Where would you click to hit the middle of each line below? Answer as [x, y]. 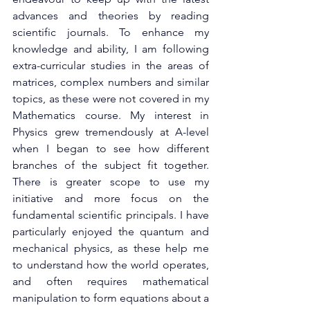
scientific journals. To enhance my [111, 32]
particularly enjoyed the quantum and [111, 231]
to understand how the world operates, [111, 265]
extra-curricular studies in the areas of [111, 65]
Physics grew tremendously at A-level [111, 132]
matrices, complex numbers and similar [111, 82]
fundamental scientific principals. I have [111, 215]
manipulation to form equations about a [111, 298]
